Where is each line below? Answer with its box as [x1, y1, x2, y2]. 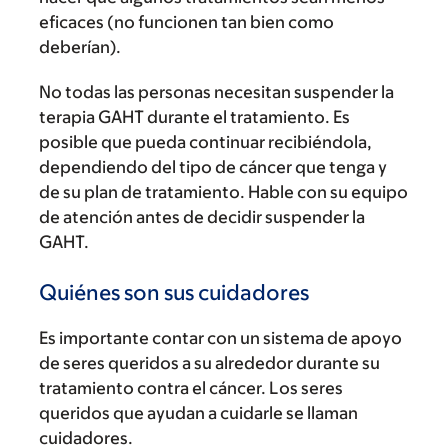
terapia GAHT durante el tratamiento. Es [39, 106, 350, 127]
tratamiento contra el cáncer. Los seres [39, 377, 343, 398]
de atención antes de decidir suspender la [39, 206, 365, 227]
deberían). [39, 36, 121, 57]
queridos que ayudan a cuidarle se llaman [39, 402, 358, 423]
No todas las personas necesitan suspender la [39, 81, 394, 102]
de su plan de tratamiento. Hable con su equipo [39, 181, 408, 202]
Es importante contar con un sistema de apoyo [39, 327, 402, 348]
